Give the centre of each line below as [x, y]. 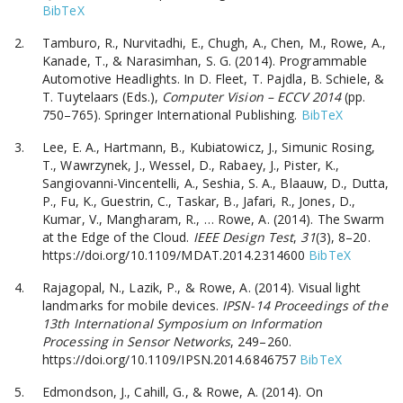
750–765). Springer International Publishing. [170, 114]
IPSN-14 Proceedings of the [305, 305]
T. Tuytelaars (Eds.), [103, 96]
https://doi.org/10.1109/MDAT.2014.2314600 [174, 255]
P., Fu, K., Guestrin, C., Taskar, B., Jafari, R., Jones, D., [199, 201]
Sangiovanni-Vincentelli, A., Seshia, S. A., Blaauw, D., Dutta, [216, 183]
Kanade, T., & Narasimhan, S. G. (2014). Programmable [205, 60]
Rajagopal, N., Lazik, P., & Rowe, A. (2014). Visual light [201, 287]
